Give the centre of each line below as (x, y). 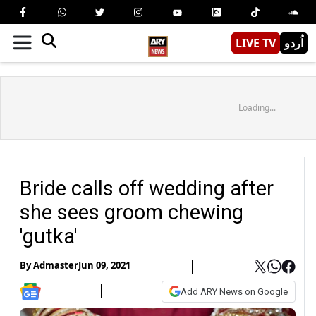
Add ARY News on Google (234, 291)
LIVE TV (256, 43)
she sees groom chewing (132, 212)
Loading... (257, 107)
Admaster (56, 266)
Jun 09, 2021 (104, 266)
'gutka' (49, 236)
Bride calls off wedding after (147, 188)
